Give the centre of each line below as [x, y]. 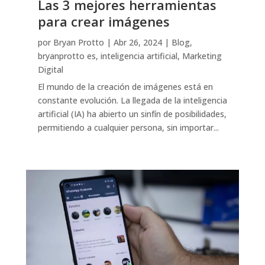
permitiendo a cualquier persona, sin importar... [128, 128]
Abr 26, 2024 [138, 43]
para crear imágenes [104, 22]
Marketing [202, 56]
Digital [50, 70]
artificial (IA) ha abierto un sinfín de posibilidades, [132, 114]
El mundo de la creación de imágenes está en [125, 87]
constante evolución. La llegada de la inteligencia [132, 101]
